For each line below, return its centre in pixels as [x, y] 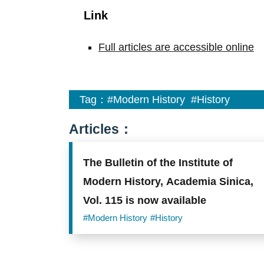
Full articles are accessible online [176, 47]
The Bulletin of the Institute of [158, 162]
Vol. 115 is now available [145, 200]
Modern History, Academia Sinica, [169, 181]
